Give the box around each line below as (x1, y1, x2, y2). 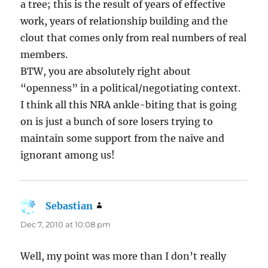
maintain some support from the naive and (20, 132, 225, 144)
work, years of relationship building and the (20, 14, 229, 27)
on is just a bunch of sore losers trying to (20, 115, 214, 127)
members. (20, 48, 68, 60)
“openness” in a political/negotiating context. (20, 81, 241, 94)
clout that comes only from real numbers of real (20, 31, 247, 44)
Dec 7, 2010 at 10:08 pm (20, 219, 111, 229)
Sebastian (45, 199, 93, 212)
